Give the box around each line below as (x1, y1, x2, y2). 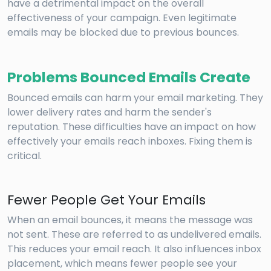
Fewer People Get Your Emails (7, 190, 206, 209)
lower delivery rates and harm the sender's (7, 105, 212, 119)
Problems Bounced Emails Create (7, 67, 250, 87)
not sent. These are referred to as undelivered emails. (7, 227, 261, 241)
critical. (7, 148, 42, 163)
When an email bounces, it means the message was (7, 212, 253, 227)
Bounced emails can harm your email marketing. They (7, 90, 263, 105)
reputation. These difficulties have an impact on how (7, 119, 256, 134)
